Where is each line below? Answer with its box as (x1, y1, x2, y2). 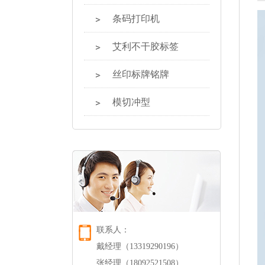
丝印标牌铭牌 (112, 69, 169, 79)
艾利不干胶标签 (112, 41, 179, 51)
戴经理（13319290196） (96, 242, 183, 251)
